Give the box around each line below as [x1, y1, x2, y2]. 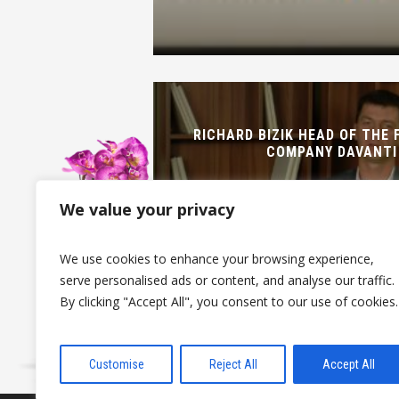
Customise [88, 357, 144, 371]
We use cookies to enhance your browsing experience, [60, 250, 374, 267]
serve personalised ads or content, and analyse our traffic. [60, 272, 395, 289]
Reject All [208, 357, 257, 371]
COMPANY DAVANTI [265, 143, 397, 160]
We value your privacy [60, 199, 234, 220]
